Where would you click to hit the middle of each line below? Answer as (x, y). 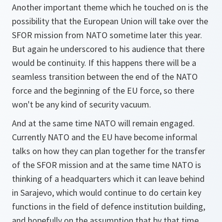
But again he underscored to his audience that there (108, 49)
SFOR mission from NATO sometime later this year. (107, 35)
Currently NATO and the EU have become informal (105, 137)
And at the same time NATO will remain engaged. (103, 123)
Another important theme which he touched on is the (110, 7)
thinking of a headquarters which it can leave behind (108, 179)
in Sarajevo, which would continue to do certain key (107, 193)
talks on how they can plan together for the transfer (109, 151)
